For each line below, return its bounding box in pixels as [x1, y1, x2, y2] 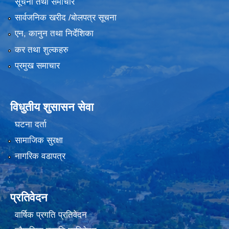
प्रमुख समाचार [14, 61, 60, 71]
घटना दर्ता [14, 119, 47, 129]
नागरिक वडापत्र [14, 151, 65, 162]
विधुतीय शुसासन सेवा [10, 101, 94, 114]
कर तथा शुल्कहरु [14, 44, 68, 55]
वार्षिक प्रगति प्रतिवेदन [14, 210, 87, 220]
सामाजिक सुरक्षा [14, 135, 63, 145]
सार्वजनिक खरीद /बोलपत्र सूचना [14, 12, 117, 22]
